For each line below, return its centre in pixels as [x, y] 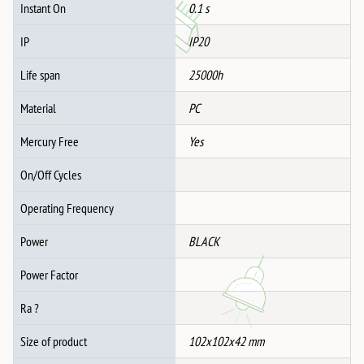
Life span [40, 75]
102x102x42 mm [226, 342]
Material [38, 108]
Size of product [54, 342]
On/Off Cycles [51, 175]
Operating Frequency [67, 208]
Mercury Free [50, 142]
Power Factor [49, 275]
